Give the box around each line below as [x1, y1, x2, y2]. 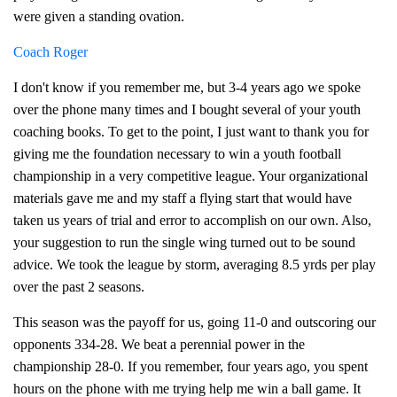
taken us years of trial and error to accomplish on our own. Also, [13, 213, 371, 228]
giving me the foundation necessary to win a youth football [13, 146, 341, 161]
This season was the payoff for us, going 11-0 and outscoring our [13, 315, 376, 330]
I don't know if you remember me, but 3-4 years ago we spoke [13, 80, 361, 95]
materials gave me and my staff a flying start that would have [13, 191, 352, 206]
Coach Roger [13, 44, 88, 59]
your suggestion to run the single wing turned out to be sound [13, 235, 355, 250]
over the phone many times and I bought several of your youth [13, 102, 361, 117]
